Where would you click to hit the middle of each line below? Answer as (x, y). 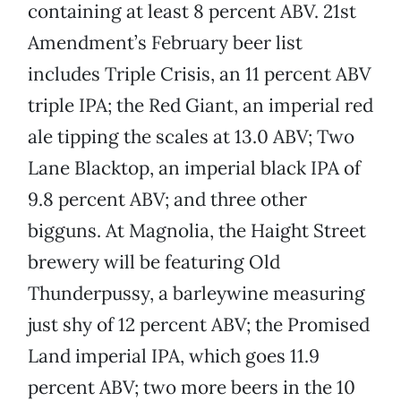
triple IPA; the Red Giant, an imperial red (200, 106)
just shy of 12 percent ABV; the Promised (199, 325)
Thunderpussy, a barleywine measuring (196, 294)
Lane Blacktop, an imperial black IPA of (194, 168)
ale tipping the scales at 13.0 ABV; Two (191, 137)
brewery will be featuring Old (154, 262)
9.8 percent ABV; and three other (167, 200)
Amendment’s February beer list (165, 43)
